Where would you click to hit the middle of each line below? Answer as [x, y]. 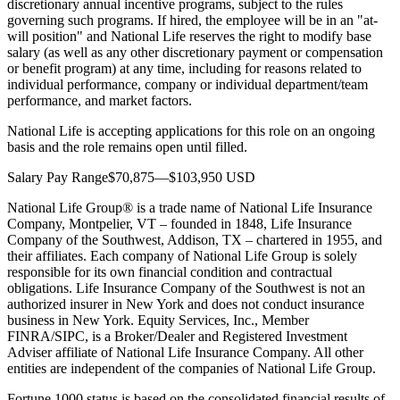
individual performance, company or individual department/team [187, 84]
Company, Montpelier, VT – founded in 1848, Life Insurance [179, 223]
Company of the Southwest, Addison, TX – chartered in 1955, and [195, 239]
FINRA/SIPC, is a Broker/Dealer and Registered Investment [177, 336]
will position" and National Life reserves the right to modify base [189, 36]
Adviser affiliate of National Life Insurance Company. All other [185, 352]
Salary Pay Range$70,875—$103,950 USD [131, 177]
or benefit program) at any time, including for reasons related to [184, 68]
